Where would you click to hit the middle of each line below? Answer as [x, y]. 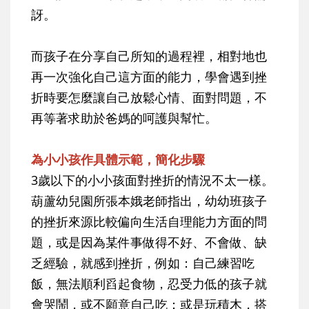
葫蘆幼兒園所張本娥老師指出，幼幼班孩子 [149, 201]
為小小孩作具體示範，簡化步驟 [118, 160]
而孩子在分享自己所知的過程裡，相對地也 [149, 56]
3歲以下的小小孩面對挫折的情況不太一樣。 [152, 180]
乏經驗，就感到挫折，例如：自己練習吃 [143, 263]
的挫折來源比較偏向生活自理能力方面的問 [149, 222]
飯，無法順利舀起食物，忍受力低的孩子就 [149, 284]
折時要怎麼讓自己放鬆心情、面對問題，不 [149, 98]
